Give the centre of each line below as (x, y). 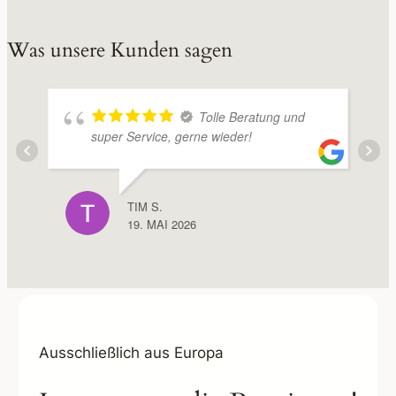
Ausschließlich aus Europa (131, 353)
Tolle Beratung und (252, 116)
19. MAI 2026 (162, 224)
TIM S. (145, 206)
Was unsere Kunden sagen (120, 50)
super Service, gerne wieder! (171, 136)
